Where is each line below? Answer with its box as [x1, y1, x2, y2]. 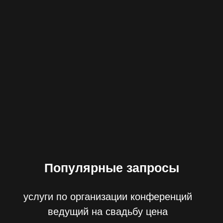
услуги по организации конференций [23, 191, 192, 202]
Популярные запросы [44, 161, 179, 175]
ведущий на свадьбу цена [48, 206, 168, 217]
